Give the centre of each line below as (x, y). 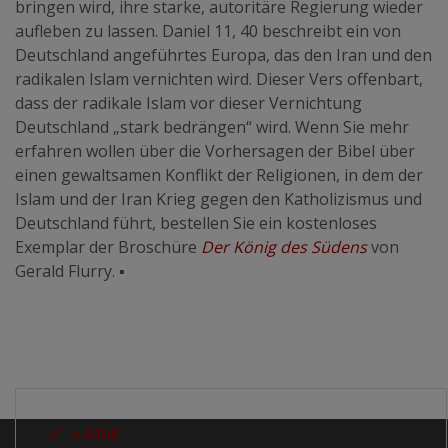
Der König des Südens (284, 247)
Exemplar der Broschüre (108, 247)
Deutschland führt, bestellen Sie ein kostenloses (196, 223)
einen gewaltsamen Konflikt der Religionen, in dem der (219, 175)
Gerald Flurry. (67, 271)
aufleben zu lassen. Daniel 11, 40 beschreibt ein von (208, 31)
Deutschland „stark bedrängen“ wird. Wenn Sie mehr (212, 127)
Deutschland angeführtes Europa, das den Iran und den (223, 55)
